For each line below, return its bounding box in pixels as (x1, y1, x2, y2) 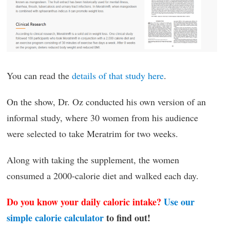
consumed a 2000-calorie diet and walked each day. (7, 169, 199, 182)
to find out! (104, 211, 150, 225)
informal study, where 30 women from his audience (7, 111, 198, 124)
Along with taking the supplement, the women (7, 154, 179, 166)
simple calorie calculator (7, 211, 104, 225)
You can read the (7, 69, 72, 82)
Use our (164, 195, 195, 209)
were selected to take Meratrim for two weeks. (7, 127, 178, 140)
